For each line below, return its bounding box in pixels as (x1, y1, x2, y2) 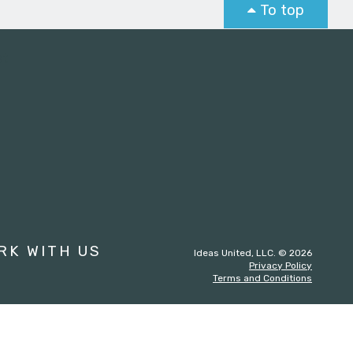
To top (260, 2, 304, 20)
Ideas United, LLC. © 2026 (194, 247, 312, 259)
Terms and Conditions (213, 273, 312, 284)
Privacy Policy (249, 260, 312, 272)
